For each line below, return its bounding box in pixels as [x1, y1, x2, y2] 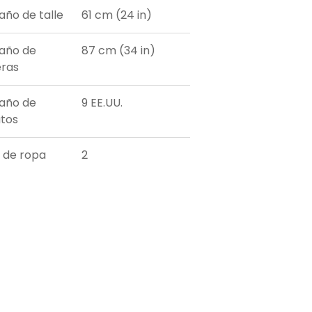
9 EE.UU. [81, 95, 123, 111]
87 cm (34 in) [81, 42, 156, 59]
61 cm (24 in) [81, 7, 153, 24]
